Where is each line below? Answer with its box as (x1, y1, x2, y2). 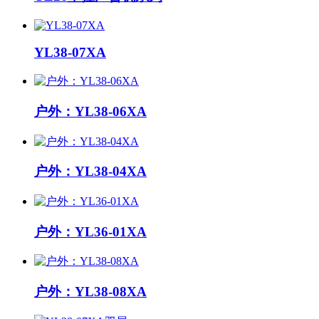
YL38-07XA (34, 45, 106, 61)
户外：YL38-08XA (34, 284, 147, 300)
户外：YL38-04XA (34, 164, 147, 179)
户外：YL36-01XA (34, 224, 147, 239)
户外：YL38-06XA (34, 103, 147, 119)
